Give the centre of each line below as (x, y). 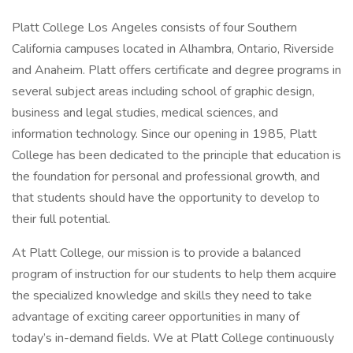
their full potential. (61, 219)
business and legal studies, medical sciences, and (145, 113)
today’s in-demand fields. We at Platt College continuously (173, 338)
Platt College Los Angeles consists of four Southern (154, 28)
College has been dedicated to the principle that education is (176, 155)
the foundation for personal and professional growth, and (166, 176)
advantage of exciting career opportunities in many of (156, 317)
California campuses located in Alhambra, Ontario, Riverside (173, 49)
